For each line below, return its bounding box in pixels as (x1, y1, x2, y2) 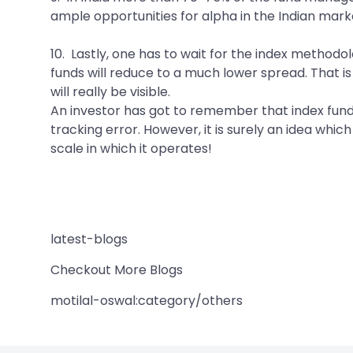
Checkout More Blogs (50, 260, 183, 279)
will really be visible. (50, 82, 170, 101)
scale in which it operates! (50, 139, 212, 158)
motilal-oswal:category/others (50, 291, 243, 310)
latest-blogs (50, 229, 128, 248)
